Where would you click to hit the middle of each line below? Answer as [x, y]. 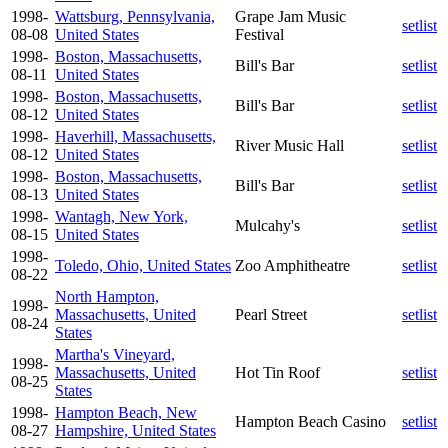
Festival [259, 34]
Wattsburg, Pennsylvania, [135, 16]
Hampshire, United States [135, 430]
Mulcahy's [267, 225]
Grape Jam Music [290, 16]
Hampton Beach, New [126, 412]
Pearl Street [271, 314]
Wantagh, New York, [121, 216]
